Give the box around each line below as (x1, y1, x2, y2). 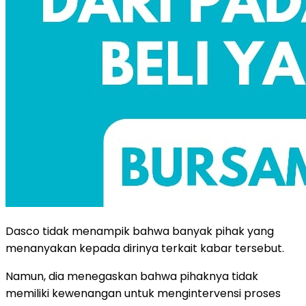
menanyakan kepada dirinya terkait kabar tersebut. (5, 240, 284, 256)
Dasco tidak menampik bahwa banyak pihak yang (5, 223, 274, 239)
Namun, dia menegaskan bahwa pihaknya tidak (5, 268, 258, 284)
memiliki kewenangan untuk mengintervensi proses (5, 285, 281, 301)
